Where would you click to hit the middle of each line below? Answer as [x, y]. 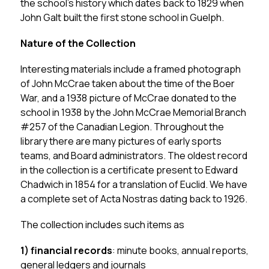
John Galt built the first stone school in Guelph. [122, 17]
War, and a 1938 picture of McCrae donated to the [128, 98]
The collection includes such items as [102, 225]
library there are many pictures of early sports [121, 141]
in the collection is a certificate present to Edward [129, 170]
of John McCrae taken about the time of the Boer [127, 83]
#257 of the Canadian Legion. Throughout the [122, 127]
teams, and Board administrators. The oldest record [134, 156]
